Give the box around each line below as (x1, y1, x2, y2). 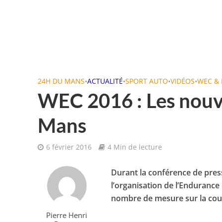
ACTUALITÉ (87, 76, 123, 86)
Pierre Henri (46, 210, 88, 220)
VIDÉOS (170, 76, 195, 86)
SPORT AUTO (125, 76, 168, 86)
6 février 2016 (46, 142, 92, 152)
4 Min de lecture (107, 142, 162, 152)
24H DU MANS (37, 76, 85, 86)
